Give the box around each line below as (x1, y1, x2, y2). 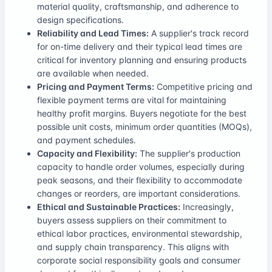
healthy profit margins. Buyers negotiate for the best (37, 107, 246, 118)
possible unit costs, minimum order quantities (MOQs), (37, 121, 252, 132)
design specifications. (37, 14, 124, 25)
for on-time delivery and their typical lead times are (37, 41, 242, 52)
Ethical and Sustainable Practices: (37, 201, 180, 212)
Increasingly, (180, 201, 234, 212)
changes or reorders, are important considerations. (37, 188, 240, 199)
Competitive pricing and (154, 81, 253, 92)
